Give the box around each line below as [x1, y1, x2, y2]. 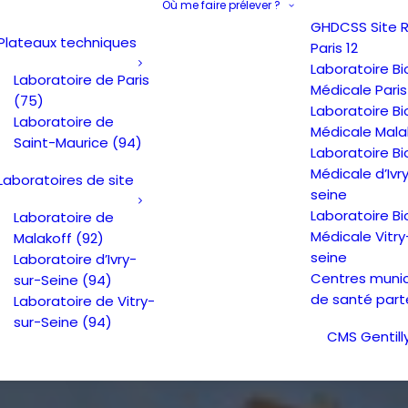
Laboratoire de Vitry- [14, 291, 155, 311]
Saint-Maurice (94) [14, 132, 142, 152]
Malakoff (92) [14, 228, 104, 248]
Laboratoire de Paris [14, 69, 149, 89]
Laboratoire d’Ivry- [14, 249, 137, 269]
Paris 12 [311, 38, 358, 57]
